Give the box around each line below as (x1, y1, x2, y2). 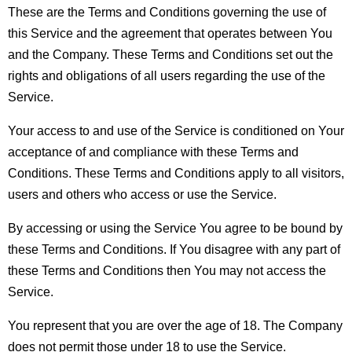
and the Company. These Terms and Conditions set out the (8, 47, 333, 61)
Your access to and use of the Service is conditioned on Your (8, 123, 344, 137)
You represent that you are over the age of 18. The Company (8, 318, 343, 332)
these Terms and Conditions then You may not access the (8, 263, 326, 277)
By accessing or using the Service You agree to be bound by (8, 221, 343, 235)
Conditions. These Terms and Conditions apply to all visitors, (8, 166, 344, 180)
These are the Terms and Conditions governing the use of (8, 5, 326, 19)
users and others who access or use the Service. (8, 187, 277, 201)
